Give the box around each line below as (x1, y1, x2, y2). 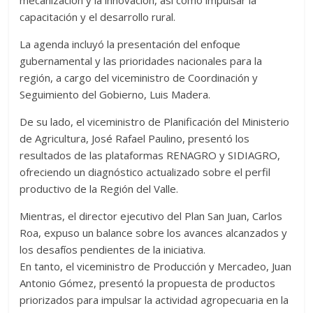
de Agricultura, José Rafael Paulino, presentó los (20, 131, 250, 146)
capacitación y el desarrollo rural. (20, 10, 176, 24)
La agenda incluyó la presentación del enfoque (20, 37, 241, 52)
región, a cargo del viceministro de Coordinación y (20, 71, 259, 85)
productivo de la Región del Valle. (20, 182, 179, 196)
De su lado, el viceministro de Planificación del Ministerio (20, 115, 290, 129)
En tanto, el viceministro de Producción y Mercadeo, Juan (20, 259, 292, 274)
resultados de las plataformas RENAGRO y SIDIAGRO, (20, 148, 281, 163)
